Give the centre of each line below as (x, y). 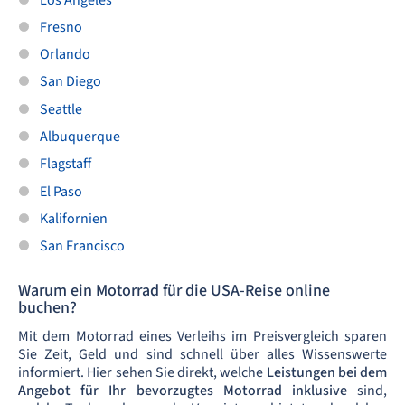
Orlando (65, 55)
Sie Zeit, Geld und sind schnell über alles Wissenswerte (202, 355)
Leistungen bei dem (326, 373)
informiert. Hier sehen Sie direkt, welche (142, 373)
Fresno (61, 27)
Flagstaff (66, 164)
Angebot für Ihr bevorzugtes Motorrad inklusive (183, 391)
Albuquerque (80, 136)
